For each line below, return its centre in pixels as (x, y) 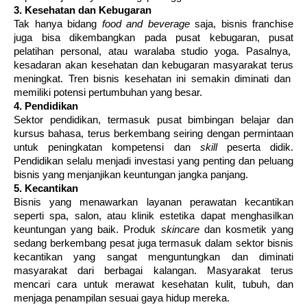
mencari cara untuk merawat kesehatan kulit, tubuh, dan (153, 285)
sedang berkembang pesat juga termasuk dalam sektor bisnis (153, 244)
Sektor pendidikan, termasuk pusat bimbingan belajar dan (153, 120)
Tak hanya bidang (58, 24)
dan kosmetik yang (246, 230)
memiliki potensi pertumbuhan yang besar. (108, 93)
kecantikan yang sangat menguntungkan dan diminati (153, 257)
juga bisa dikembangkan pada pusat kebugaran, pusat (153, 38)
